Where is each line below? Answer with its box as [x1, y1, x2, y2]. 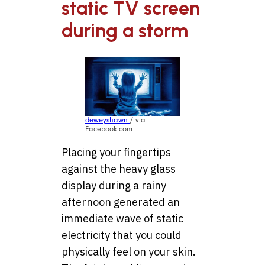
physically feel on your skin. [62, 245, 196, 259]
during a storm [62, 19, 188, 42]
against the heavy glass [62, 162, 176, 176]
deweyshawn [85, 116, 130, 125]
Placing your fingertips [62, 146, 171, 160]
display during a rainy [62, 179, 166, 193]
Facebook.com [85, 125, 132, 134]
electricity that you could [62, 228, 182, 243]
